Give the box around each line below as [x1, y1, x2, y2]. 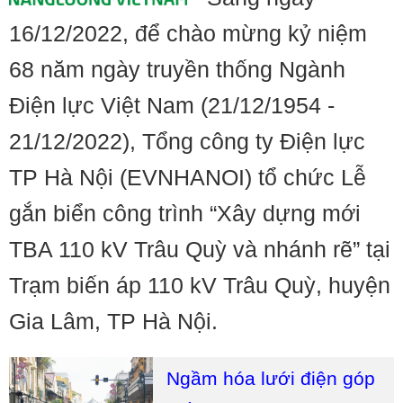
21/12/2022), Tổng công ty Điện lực [9, 129, 365, 154]
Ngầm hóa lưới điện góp [166, 368, 375, 389]
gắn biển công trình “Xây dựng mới [9, 201, 361, 226]
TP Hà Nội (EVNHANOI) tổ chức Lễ [9, 165, 366, 190]
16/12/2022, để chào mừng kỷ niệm [9, 21, 367, 46]
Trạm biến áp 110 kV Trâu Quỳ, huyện [9, 273, 390, 298]
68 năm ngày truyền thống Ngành [9, 57, 345, 82]
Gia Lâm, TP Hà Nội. [9, 309, 218, 334]
